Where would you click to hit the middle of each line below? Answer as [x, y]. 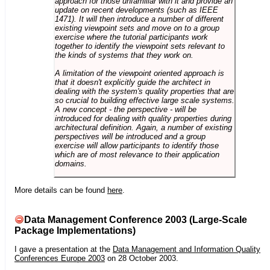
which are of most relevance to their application [137, 155]
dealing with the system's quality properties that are [144, 92]
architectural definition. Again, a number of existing [143, 128]
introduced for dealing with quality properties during [143, 119]
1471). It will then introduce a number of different [139, 19]
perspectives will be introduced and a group [130, 137]
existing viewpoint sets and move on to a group [137, 28]
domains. [71, 164]
